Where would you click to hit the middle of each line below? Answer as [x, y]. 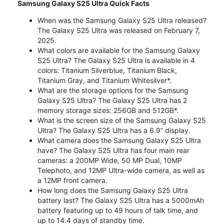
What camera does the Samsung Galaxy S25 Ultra [119, 140]
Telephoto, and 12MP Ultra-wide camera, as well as [121, 170]
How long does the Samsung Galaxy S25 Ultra [113, 190]
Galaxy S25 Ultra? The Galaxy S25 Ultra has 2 [112, 100]
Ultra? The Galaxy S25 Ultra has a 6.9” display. [114, 130]
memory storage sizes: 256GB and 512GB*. [108, 110]
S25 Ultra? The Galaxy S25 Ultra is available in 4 [116, 60]
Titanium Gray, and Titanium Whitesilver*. [104, 80]
